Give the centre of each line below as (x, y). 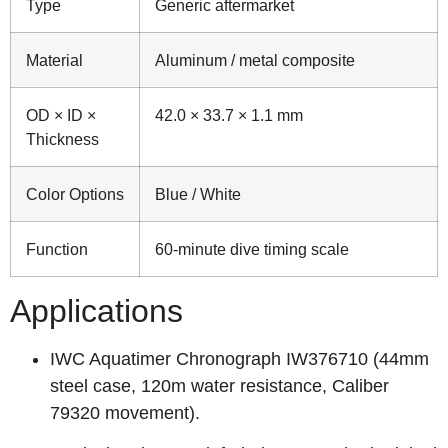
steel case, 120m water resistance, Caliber (219, 386)
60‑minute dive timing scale (252, 249)
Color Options (75, 194)
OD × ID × (61, 115)
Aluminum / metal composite (255, 60)
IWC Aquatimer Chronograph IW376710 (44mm (239, 359)
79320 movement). (125, 413)
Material (54, 60)
